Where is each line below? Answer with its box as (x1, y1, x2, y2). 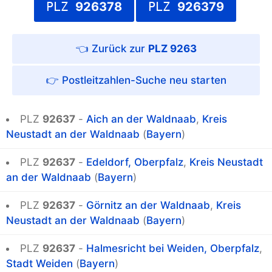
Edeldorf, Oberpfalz (86, 156, 183, 169)
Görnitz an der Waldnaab (86, 199, 210, 212)
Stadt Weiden (6, 257, 73, 270)
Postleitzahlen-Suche (61, 74, 166, 87)
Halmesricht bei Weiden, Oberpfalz (86, 242, 259, 255)
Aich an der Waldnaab (86, 113, 196, 126)
